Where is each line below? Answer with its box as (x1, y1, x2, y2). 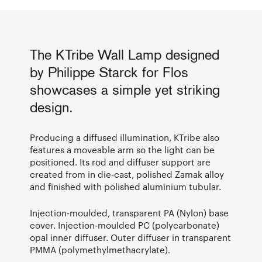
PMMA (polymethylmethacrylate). (30, 244, 170, 255)
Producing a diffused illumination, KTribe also (30, 132, 219, 143)
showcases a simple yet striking (30, 84, 220, 98)
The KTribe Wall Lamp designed (30, 49, 219, 63)
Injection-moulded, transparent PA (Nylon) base (30, 207, 229, 218)
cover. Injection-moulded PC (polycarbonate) (30, 219, 219, 230)
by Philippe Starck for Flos (30, 66, 188, 81)
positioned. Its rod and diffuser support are (30, 156, 211, 167)
